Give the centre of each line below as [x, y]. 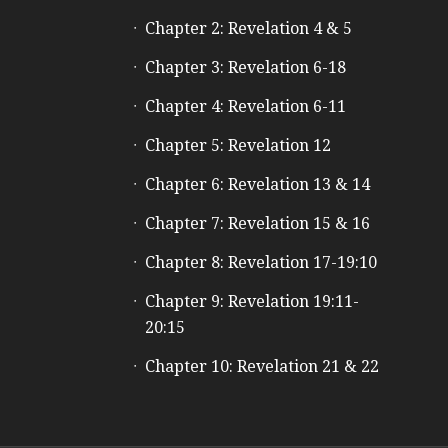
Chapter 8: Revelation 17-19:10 [260, 262]
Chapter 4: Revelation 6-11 [245, 106]
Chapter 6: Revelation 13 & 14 [257, 184]
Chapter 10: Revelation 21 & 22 [261, 366]
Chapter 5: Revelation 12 [237, 145]
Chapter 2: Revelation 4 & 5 [248, 28]
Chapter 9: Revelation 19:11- [251, 301]
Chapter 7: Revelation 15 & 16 [257, 223]
